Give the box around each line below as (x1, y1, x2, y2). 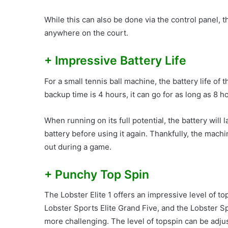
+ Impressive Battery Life (44, 53, 186, 68)
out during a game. (44, 141, 111, 152)
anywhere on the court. (44, 28, 128, 38)
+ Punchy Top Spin (44, 167, 149, 182)
